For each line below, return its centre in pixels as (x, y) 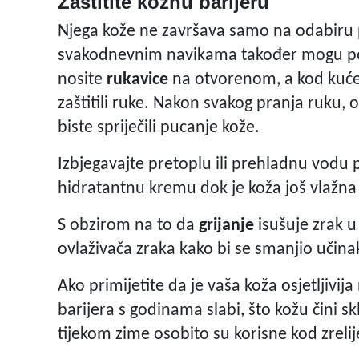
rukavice (137, 80)
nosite (82, 80)
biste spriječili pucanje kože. (159, 128)
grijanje (224, 226)
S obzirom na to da (126, 226)
